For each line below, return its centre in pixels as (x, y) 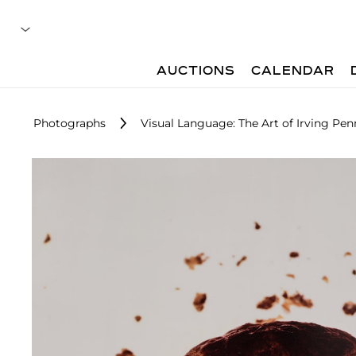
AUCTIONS (196, 72)
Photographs (70, 123)
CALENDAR (293, 72)
